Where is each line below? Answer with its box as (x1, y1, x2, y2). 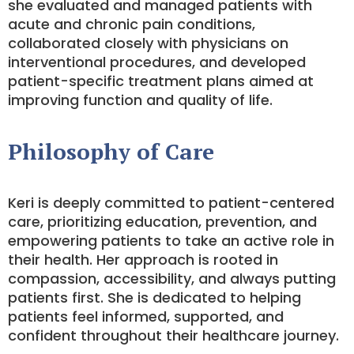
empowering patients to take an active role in (8, 231, 334, 250)
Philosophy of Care (8, 137, 214, 166)
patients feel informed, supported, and (8, 307, 284, 326)
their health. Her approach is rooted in (8, 250, 278, 269)
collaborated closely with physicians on (8, 33, 288, 53)
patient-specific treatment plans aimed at (8, 71, 314, 91)
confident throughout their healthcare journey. (8, 326, 339, 345)
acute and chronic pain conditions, (8, 14, 255, 34)
